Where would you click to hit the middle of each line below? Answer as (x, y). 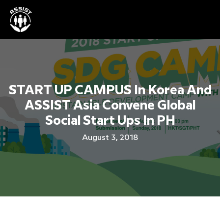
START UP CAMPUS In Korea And (110, 90)
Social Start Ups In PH (110, 121)
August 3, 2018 (110, 137)
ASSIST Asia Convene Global (110, 106)
